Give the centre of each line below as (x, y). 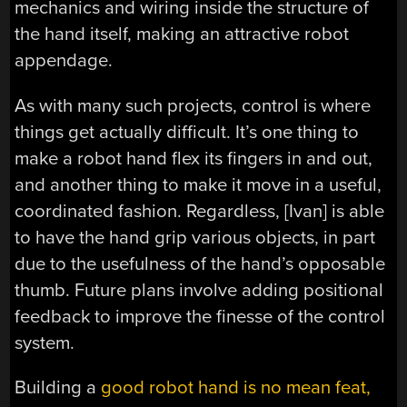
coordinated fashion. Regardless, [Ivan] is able (200, 211)
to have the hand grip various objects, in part (195, 237)
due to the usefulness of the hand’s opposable (200, 263)
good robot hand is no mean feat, (236, 387)
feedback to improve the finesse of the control (200, 316)
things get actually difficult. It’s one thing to (187, 132)
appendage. (64, 61)
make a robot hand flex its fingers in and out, (194, 158)
